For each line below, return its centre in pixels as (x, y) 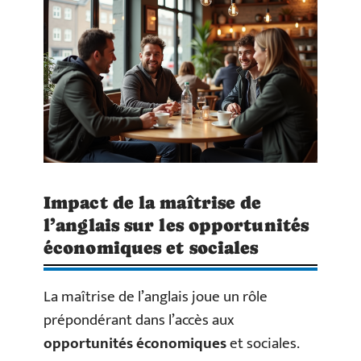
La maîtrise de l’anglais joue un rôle (156, 297)
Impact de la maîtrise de (153, 203)
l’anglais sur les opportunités (176, 226)
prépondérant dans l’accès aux (139, 321)
